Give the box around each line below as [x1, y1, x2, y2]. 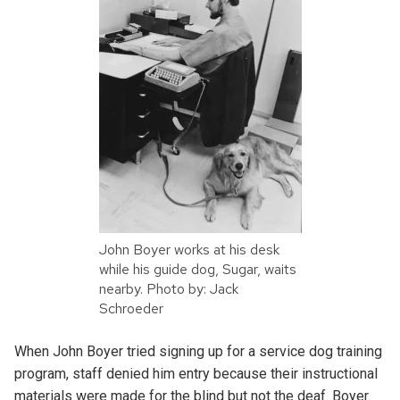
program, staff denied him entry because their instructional [14, 365, 378, 383]
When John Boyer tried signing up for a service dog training [14, 343, 382, 361]
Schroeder [98, 299, 163, 319]
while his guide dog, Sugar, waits [98, 260, 296, 279]
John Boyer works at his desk [98, 240, 279, 260]
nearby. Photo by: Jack [98, 279, 238, 299]
